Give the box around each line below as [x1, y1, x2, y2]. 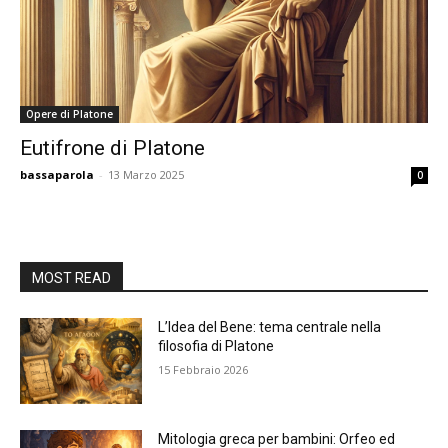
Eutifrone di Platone [20, 136, 205, 160]
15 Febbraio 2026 [158, 362, 249, 377]
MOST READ [32, 270, 111, 286]
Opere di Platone [26, 107, 113, 121]
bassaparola [20, 167, 94, 182]
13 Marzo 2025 [108, 167, 184, 182]
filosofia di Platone [158, 338, 275, 354]
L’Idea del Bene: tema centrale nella [158, 319, 382, 335]
